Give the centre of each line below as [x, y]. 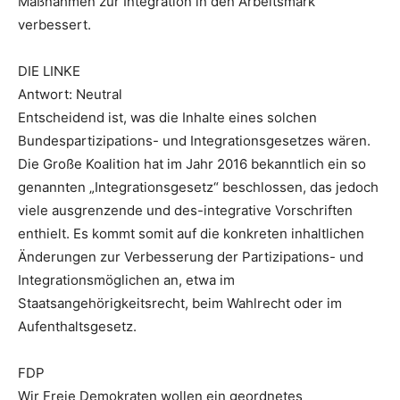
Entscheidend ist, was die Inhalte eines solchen [167, 118]
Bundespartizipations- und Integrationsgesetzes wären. [194, 141]
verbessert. [54, 25]
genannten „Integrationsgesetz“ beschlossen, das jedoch [198, 187]
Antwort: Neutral [70, 95]
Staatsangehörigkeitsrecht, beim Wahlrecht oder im [180, 304]
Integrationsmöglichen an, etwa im [126, 280]
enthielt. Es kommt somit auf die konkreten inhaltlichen [191, 234]
